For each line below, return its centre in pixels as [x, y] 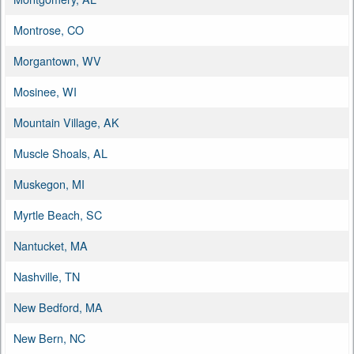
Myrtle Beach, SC [58, 214]
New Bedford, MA [58, 307]
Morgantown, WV [57, 60]
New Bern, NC [49, 337]
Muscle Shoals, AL [60, 153]
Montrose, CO [49, 29]
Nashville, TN [47, 276]
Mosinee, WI [45, 91]
